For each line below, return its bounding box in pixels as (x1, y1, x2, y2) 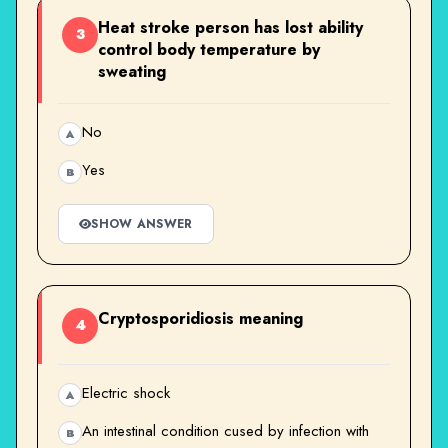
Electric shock (82, 381, 170, 404)
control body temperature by (98, 37, 320, 61)
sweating (98, 59, 166, 83)
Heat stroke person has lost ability (98, 15, 363, 39)
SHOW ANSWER (91, 214, 193, 233)
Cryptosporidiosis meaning (98, 306, 303, 330)
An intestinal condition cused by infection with (82, 419, 369, 442)
